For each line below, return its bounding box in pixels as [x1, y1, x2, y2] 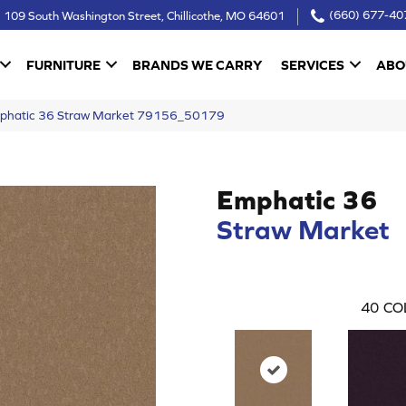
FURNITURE [26, 56, 101, 72]
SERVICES [281, 56, 345, 72]
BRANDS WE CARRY [132, 56, 263, 72]
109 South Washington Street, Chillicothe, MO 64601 [3, 8, 285, 23]
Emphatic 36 [217, 183, 378, 215]
